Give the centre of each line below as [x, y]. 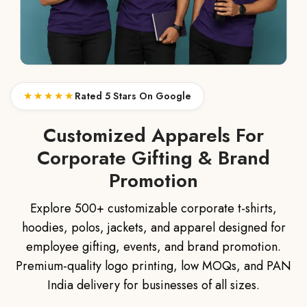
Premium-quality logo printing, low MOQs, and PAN [153, 266]
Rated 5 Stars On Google [133, 96]
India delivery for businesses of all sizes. [153, 285]
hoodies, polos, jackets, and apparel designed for [153, 227]
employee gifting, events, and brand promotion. [153, 246]
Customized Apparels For [153, 135]
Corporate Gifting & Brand [153, 158]
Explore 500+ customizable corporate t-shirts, [153, 208]
